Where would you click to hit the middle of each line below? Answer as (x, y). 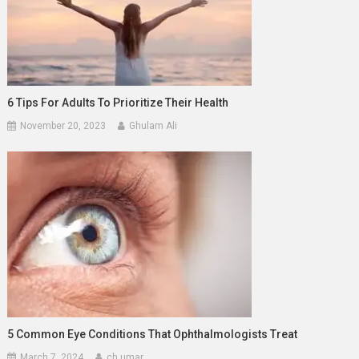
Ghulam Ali (153, 125)
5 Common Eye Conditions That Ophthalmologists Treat (153, 334)
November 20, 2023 (63, 125)
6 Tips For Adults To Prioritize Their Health (118, 102)
